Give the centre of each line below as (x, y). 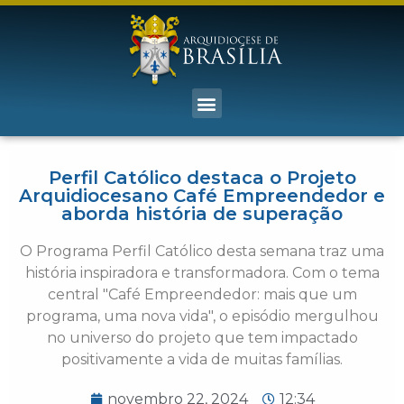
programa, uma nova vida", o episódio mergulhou (202, 317)
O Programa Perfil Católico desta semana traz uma (202, 252)
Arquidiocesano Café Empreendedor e (202, 196)
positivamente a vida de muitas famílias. (202, 360)
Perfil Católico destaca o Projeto (202, 178)
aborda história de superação (202, 214)
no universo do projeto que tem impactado (202, 338)
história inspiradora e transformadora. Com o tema (202, 273)
